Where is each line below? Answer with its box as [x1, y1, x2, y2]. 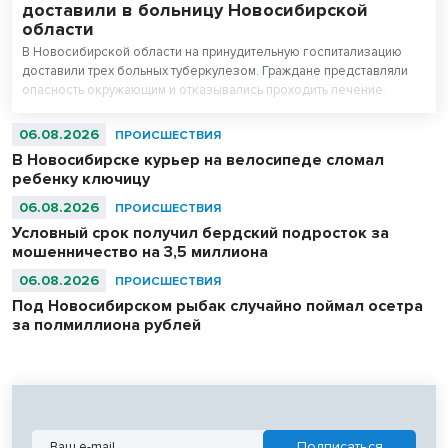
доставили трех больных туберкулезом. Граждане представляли [22, 63, 408, 80]
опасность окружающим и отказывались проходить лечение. [22, 82, 386, 99]
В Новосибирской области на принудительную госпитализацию [22, 44, 402, 61]
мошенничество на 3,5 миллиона [12, 242, 268, 263]
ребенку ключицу [12, 169, 150, 190]
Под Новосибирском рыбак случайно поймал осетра [12, 296, 423, 317]
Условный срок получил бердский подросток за [12, 223, 389, 244]
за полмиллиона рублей [12, 315, 201, 336]
